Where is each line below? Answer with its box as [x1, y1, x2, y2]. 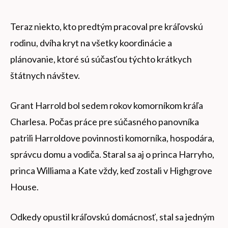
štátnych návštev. [10, 70, 80, 81]
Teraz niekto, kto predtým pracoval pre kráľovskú [10, 21, 203, 33]
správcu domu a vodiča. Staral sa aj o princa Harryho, [10, 149, 214, 160]
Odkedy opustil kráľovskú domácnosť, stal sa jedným [10, 211, 214, 223]
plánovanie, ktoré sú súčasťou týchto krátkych [10, 53, 192, 65]
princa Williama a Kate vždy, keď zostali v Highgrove [10, 165, 212, 177]
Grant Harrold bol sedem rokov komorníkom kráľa [10, 100, 203, 111]
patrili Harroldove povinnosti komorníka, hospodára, [10, 132, 214, 144]
